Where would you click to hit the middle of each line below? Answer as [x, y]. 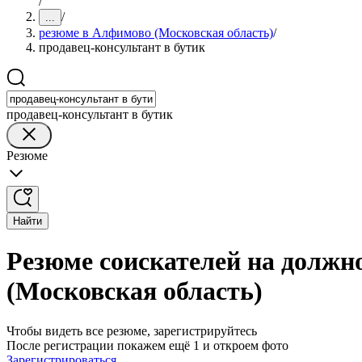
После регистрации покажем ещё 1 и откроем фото [147, 345]
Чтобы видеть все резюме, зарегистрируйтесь [132, 330]
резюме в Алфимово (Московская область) [156, 33]
